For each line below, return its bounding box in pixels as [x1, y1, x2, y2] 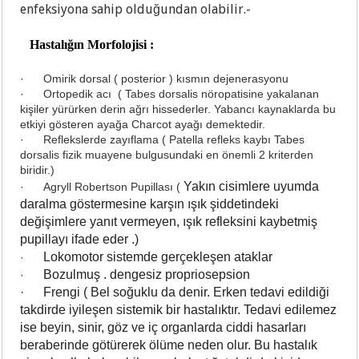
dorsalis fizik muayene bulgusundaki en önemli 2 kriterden [20, 147, 314, 161]
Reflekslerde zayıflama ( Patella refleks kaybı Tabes [43, 132, 305, 146]
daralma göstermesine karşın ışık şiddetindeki [20, 196, 280, 211]
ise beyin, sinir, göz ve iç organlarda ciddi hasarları [20, 320, 307, 334]
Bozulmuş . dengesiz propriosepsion [43, 267, 251, 281]
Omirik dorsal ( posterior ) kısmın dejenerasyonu [43, 71, 289, 85]
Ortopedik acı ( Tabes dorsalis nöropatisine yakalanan [43, 87, 320, 100]
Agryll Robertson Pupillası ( [43, 179, 184, 193]
